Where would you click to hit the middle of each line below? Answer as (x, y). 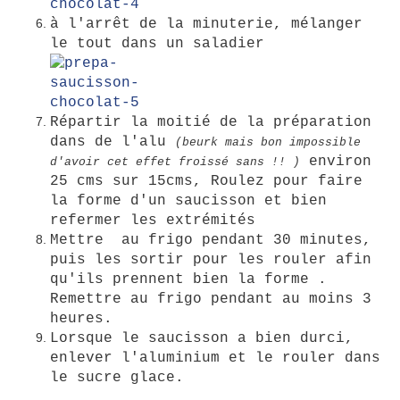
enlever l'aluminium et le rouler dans (215, 358)
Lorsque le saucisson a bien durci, (202, 339)
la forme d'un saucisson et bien (188, 201)
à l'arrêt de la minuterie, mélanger (206, 25)
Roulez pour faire (287, 182)
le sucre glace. (117, 378)
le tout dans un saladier (162, 44)
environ (336, 162)
